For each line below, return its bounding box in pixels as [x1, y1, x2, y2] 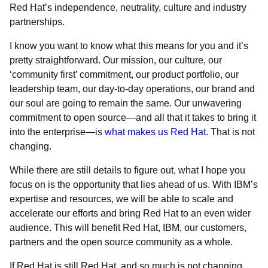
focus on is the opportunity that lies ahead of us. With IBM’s [10, 179, 258, 190]
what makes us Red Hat [105, 127, 206, 137]
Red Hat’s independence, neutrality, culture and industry [10, 2, 246, 13]
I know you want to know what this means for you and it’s [10, 41, 248, 51]
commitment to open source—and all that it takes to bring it [10, 112, 256, 123]
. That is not [206, 127, 255, 137]
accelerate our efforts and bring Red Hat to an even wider [10, 208, 251, 218]
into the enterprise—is [10, 127, 105, 137]
